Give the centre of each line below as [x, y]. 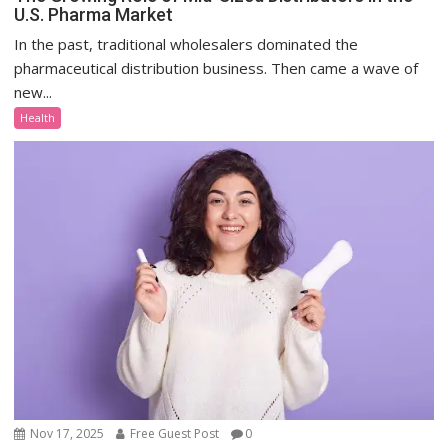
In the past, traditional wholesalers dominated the [186, 43]
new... [33, 91]
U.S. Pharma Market [94, 14]
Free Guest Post [173, 433]
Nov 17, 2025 [66, 433]
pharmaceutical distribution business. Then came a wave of [216, 67]
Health [38, 117]
